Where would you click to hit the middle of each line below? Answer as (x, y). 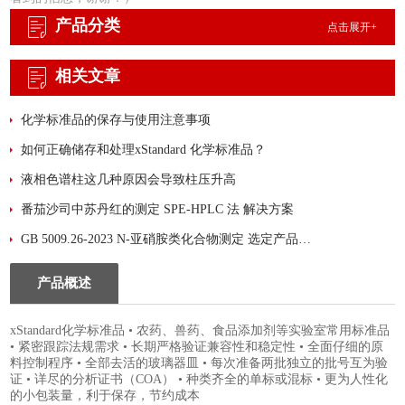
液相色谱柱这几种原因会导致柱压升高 (129, 180)
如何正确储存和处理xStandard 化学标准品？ (144, 150)
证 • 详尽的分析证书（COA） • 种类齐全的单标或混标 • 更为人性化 (199, 380)
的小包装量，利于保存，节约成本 (105, 396)
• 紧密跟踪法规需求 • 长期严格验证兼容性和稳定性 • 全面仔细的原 (197, 347)
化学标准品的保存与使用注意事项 (116, 120)
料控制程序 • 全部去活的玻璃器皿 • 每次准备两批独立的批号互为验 (199, 363)
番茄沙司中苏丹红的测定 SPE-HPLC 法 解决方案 (158, 210)
